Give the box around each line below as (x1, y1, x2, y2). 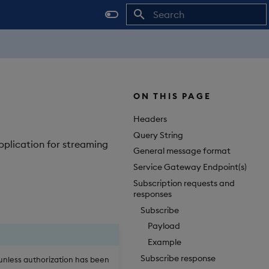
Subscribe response (141, 252, 216, 264)
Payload (148, 220, 180, 232)
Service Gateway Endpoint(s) (133, 162, 247, 173)
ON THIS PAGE (133, 91, 211, 101)
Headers (133, 113, 167, 124)
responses (133, 188, 172, 199)
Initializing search (153, 31, 217, 41)
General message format (133, 145, 231, 157)
